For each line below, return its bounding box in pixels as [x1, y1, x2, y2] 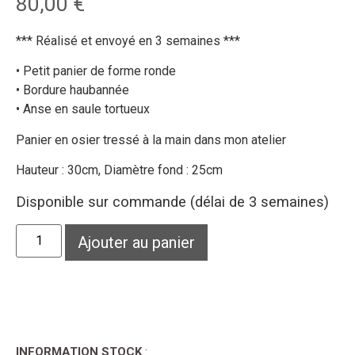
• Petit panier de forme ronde [16, 63, 176, 79]
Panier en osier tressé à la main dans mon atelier [16, 132, 286, 147]
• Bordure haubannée [16, 82, 129, 98]
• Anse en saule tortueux [16, 101, 150, 117]
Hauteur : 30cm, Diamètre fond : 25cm [16, 162, 223, 178]
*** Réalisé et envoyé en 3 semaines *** [16, 32, 240, 48]
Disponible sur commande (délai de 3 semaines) [16, 193, 329, 211]
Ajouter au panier [78, 232, 196, 252]
